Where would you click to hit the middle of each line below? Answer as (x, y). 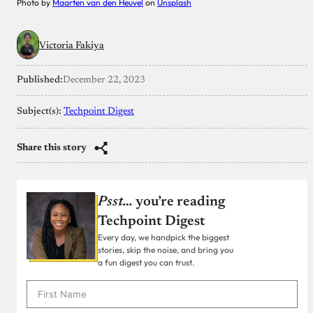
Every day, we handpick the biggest (163, 237)
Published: (40, 80)
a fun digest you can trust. (146, 262)
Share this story (52, 148)
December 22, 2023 (104, 80)
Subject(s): (40, 111)
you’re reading (179, 202)
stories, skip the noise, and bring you (166, 249)
